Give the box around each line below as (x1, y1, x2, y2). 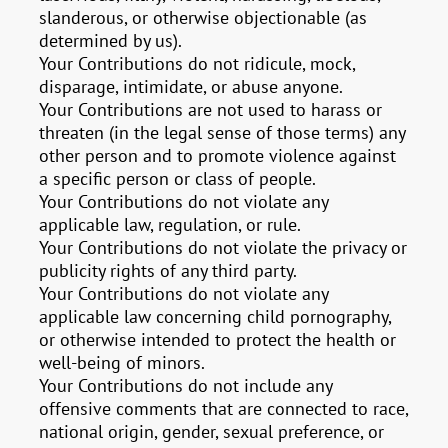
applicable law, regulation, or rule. (39, 213, 302, 236)
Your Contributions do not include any (39, 374, 333, 397)
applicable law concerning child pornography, (39, 305, 392, 328)
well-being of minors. (39, 351, 206, 374)
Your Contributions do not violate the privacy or (39, 236, 408, 259)
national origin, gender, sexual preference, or (39, 420, 385, 443)
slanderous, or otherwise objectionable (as (39, 6, 368, 29)
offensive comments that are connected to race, (39, 397, 409, 420)
